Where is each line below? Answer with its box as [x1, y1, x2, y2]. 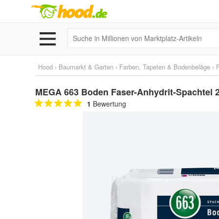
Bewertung [91, 99, 126, 109]
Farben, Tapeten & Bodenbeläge [119, 62, 210, 71]
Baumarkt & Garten [59, 62, 113, 71]
